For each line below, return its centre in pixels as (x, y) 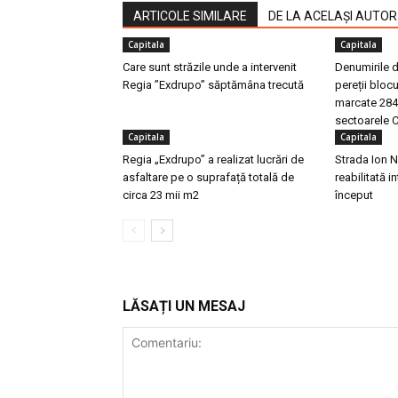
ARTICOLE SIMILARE (190, 16)
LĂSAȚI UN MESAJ (184, 306)
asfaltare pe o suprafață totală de (208, 177)
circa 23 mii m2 (161, 195)
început (354, 195)
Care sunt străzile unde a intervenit (210, 67)
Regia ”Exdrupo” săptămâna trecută (213, 85)
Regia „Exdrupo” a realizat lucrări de (213, 159)
